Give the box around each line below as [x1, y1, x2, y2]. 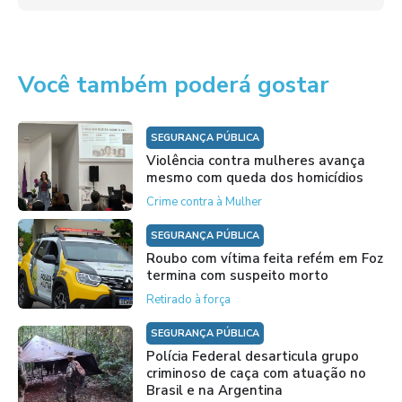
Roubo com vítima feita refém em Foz [145, 249, 383, 267]
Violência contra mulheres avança [145, 151, 365, 170]
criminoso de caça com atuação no [145, 363, 366, 382]
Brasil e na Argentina [145, 380, 283, 399]
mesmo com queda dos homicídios [145, 168, 363, 187]
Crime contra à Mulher [145, 193, 262, 210]
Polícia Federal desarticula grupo [145, 346, 359, 365]
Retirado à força [145, 291, 231, 308]
